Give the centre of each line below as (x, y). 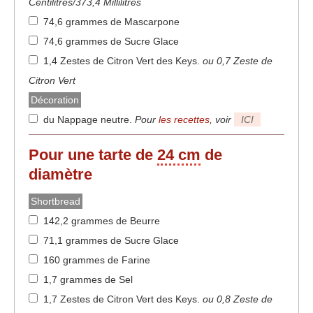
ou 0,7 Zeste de (238, 61)
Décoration (55, 100)
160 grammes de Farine (97, 260)
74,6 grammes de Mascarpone (111, 22)
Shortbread (56, 202)
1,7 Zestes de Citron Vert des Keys (120, 299)
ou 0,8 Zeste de (238, 299)
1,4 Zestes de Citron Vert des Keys (120, 61)
